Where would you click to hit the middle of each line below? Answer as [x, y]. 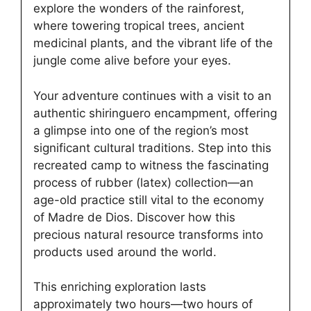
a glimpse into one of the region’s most [141, 130]
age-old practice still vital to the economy [149, 200]
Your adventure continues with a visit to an [152, 95]
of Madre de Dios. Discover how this [134, 217]
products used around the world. [125, 252]
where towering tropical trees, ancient [139, 26]
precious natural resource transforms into [148, 234]
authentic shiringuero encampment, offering [155, 113]
